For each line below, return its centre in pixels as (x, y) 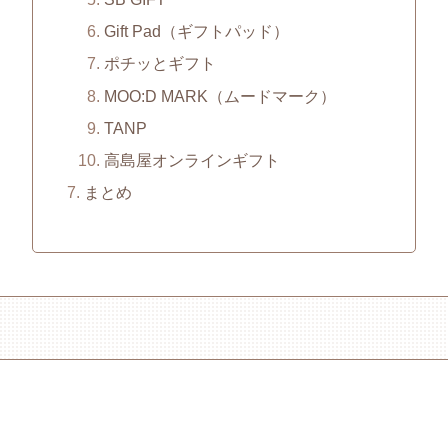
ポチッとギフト (159, 63)
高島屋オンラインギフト (191, 160)
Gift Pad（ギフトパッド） (196, 31)
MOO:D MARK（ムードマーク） (219, 95)
